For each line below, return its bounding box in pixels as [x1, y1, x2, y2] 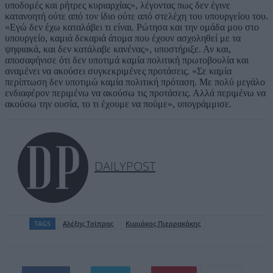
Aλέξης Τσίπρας [63, 218, 113, 228]
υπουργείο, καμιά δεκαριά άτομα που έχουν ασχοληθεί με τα [5, 32, 241, 43]
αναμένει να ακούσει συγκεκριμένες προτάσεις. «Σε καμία [5, 65, 232, 76]
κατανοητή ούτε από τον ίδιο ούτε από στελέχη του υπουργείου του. [5, 10, 268, 21]
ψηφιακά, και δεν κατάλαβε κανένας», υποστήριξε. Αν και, [5, 43, 231, 54]
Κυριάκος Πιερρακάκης [126, 218, 200, 228]
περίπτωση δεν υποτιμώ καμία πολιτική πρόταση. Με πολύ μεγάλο [5, 76, 265, 87]
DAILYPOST [94, 157, 155, 174]
